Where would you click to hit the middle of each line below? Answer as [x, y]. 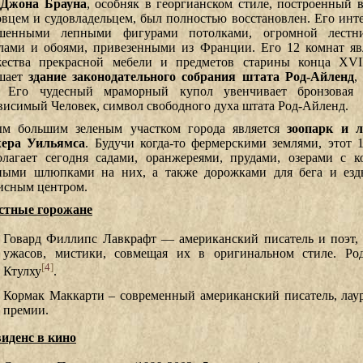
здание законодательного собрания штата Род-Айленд [191, 76]
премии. [26, 310]
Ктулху [22, 271]
